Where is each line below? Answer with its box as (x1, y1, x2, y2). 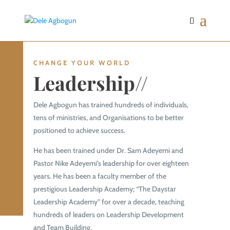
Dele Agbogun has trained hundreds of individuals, (33, 100, 188, 109)
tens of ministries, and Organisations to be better (33, 112, 184, 122)
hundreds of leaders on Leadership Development (33, 209, 184, 219)
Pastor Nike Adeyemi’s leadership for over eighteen (33, 158, 189, 168)
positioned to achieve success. (33, 125, 125, 135)
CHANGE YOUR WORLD (33, 58, 130, 67)
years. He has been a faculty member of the (33, 171, 166, 181)
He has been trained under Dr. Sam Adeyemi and (33, 145, 183, 155)
